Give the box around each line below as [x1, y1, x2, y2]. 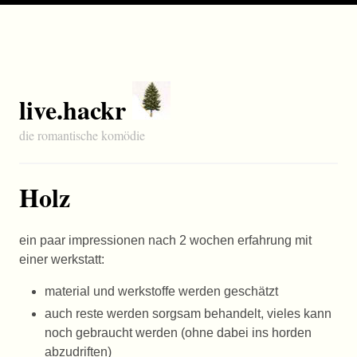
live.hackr [19, 91, 126, 128]
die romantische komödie [19, 127, 145, 143]
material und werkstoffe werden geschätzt [45, 284, 278, 298]
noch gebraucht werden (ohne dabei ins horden [45, 326, 312, 339]
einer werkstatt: [19, 253, 104, 266]
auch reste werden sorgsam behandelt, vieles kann [45, 307, 331, 320]
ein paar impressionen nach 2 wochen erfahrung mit [19, 233, 312, 247]
